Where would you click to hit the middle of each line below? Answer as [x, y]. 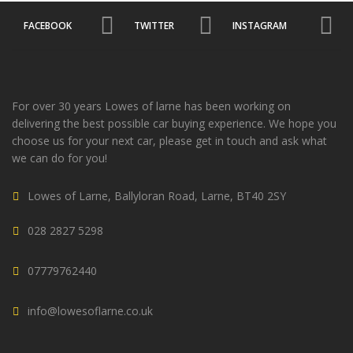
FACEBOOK [48, 25]
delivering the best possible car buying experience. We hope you [174, 123]
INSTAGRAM [260, 25]
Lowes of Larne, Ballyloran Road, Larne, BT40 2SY [157, 195]
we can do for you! [59, 158]
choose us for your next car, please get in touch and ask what [169, 140]
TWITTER [154, 25]
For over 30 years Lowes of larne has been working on [151, 106]
